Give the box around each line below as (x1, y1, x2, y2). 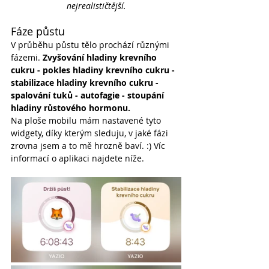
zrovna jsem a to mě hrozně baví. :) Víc (11, 140, 168, 151)
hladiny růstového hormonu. (11, 102, 130, 113)
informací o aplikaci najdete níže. (11, 153, 144, 164)
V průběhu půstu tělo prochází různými (11, 39, 172, 50)
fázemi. (11, 52, 43, 63)
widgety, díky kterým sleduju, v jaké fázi (11, 127, 171, 139)
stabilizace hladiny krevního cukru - (11, 77, 161, 88)
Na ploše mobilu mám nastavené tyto (11, 115, 163, 126)
